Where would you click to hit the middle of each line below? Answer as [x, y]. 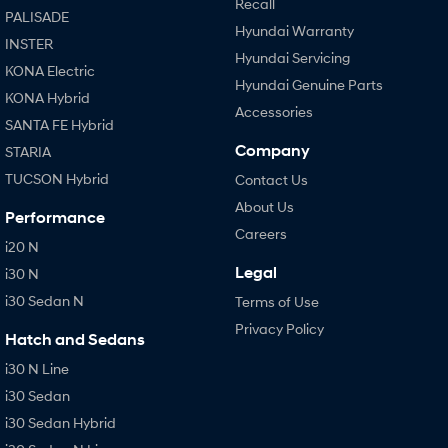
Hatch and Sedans [75, 340]
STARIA [28, 152]
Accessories [273, 112]
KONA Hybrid [47, 98]
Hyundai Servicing [292, 58]
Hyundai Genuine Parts [308, 85]
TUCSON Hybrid [57, 179]
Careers [260, 234]
